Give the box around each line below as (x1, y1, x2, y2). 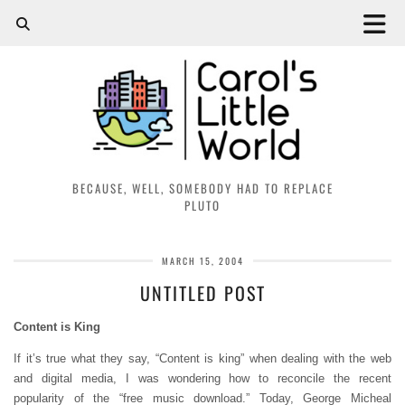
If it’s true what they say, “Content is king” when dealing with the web (14, 351, 391, 365)
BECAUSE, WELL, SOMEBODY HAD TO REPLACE (71, 178, 334, 197)
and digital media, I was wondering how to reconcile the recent (14, 371, 391, 385)
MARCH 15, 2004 (161, 253, 244, 268)
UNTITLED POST (139, 278, 266, 306)
